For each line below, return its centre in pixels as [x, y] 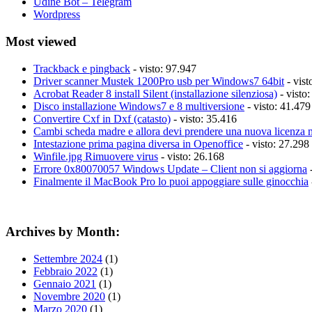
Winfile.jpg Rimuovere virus [96, 156]
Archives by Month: [63, 232]
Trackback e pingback [82, 68]
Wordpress [57, 15]
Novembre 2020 [69, 297]
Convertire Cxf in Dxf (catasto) [102, 118]
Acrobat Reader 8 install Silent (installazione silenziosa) [155, 93]
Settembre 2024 [68, 259]
